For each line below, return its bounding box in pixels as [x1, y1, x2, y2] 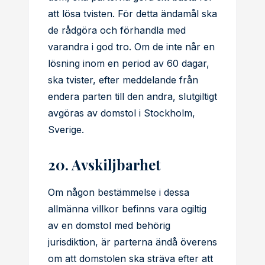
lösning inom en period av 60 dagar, [48, 57, 209, 69]
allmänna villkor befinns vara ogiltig [48, 203, 206, 215]
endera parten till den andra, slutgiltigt [48, 91, 217, 102]
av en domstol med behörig [48, 219, 170, 231]
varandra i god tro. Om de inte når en [48, 41, 215, 53]
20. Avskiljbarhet [48, 155, 161, 174]
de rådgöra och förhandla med [48, 24, 186, 36]
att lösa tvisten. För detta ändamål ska [48, 8, 217, 20]
